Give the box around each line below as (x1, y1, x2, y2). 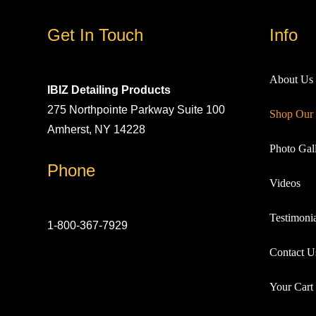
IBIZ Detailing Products (47, 84, 171, 97)
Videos (269, 177, 300, 190)
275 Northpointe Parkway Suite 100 (47, 104, 226, 116)
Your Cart (269, 281, 313, 293)
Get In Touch (47, 25, 144, 45)
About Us (269, 73, 313, 86)
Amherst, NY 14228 (47, 123, 146, 136)
